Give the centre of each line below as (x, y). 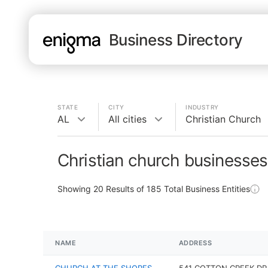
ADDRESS (195, 243)
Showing (75, 189)
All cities (127, 119)
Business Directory (176, 39)
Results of (125, 189)
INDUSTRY (202, 107)
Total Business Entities (206, 189)
